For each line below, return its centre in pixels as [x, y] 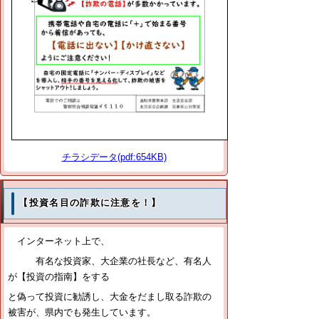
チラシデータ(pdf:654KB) [114, 157]
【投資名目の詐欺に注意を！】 [90, 203]
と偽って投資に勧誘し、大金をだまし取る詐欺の [110, 297]
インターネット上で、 [59, 241]
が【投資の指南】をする [59, 277]
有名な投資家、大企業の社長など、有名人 [110, 261]
